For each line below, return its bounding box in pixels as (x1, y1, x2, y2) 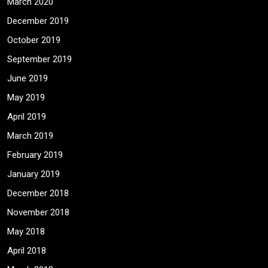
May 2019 (7, 92, 45, 103)
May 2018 (7, 226, 45, 237)
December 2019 (7, 16, 69, 27)
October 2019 (7, 35, 60, 46)
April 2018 (7, 245, 46, 257)
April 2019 (7, 111, 46, 123)
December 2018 (7, 188, 69, 199)
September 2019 (7, 54, 72, 65)
